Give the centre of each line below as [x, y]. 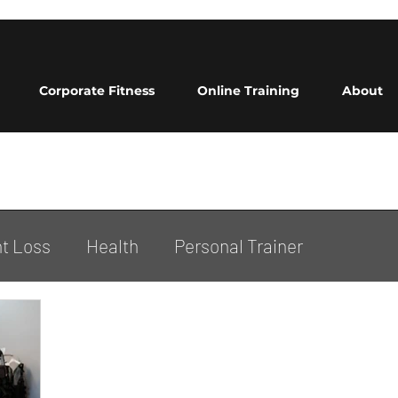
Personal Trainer [239, 246]
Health [112, 246]
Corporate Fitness [97, 91]
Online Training [248, 91]
